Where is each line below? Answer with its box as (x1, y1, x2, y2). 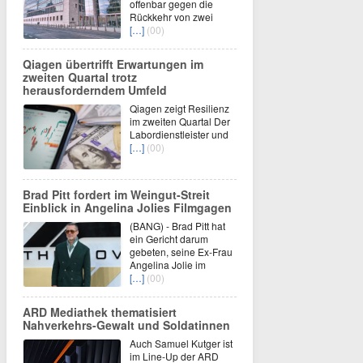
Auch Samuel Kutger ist (130, 336, 233, 350)
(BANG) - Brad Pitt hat (130, 219, 225, 233)
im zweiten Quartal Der (130, 114, 230, 128)
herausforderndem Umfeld (23, 82, 167, 98)
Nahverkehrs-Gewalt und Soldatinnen (23, 317, 230, 333)
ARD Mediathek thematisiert (23, 304, 177, 320)
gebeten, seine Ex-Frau (130, 245, 233, 258)
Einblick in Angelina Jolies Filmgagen (23, 199, 232, 216)
